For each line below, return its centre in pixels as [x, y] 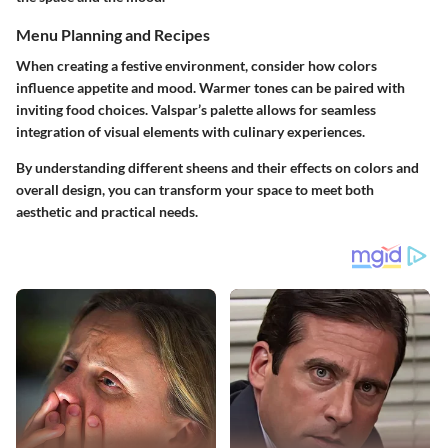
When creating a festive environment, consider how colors [196, 66]
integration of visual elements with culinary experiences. [190, 132]
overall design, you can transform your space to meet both [195, 190]
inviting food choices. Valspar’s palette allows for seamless [196, 110]
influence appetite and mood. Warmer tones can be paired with [210, 88]
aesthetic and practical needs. [107, 212]
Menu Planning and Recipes [113, 35]
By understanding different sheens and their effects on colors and [217, 168]
